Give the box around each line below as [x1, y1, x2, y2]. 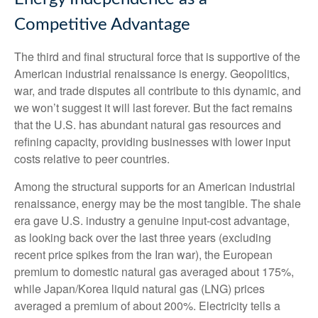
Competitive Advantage [14, 16, 190, 34]
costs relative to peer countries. [14, 150, 170, 168]
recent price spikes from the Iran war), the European [14, 246, 273, 263]
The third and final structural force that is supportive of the [14, 48, 300, 65]
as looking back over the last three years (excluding [14, 229, 271, 246]
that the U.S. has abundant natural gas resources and [14, 116, 281, 133]
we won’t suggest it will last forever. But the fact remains [14, 99, 292, 116]
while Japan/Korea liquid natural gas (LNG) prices [14, 280, 265, 297]
